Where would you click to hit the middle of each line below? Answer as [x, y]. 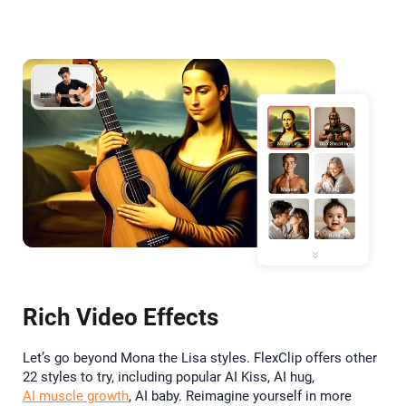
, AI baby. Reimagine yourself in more [240, 396]
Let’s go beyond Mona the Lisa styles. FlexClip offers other [200, 358]
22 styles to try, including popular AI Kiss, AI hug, [169, 377]
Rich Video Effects [121, 317]
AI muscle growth [76, 396]
